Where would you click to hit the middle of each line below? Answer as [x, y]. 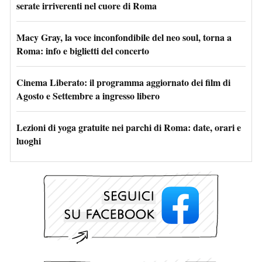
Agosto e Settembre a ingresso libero [88, 95]
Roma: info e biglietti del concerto [83, 50]
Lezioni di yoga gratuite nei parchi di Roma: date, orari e [129, 127]
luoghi [29, 140]
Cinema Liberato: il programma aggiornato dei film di [123, 82]
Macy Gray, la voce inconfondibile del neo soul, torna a [124, 37]
